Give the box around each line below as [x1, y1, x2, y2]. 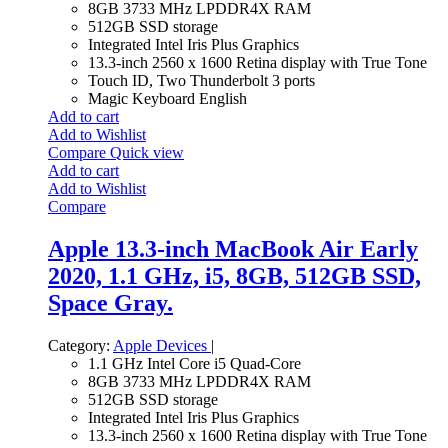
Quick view [110, 143, 184, 161]
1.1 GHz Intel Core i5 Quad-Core [88, 354, 301, 372]
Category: [48, 336, 110, 354]
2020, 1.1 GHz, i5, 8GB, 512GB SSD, [48, 262, 421, 289]
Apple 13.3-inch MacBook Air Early [48, 235, 418, 262]
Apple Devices [113, 336, 211, 354]
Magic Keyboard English [88, 89, 247, 107]
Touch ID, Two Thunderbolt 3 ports [88, 71, 315, 89]
